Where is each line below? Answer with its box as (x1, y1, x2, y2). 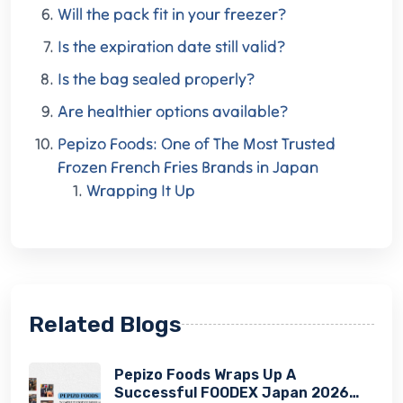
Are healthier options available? (58, 100, 288, 121)
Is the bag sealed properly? (58, 67, 255, 89)
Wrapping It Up (86, 179, 195, 201)
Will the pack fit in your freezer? (58, 3, 286, 24)
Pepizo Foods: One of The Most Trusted (58, 132, 336, 154)
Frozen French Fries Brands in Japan (58, 156, 318, 177)
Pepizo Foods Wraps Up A (114, 366, 296, 384)
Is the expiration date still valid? (58, 35, 285, 57)
